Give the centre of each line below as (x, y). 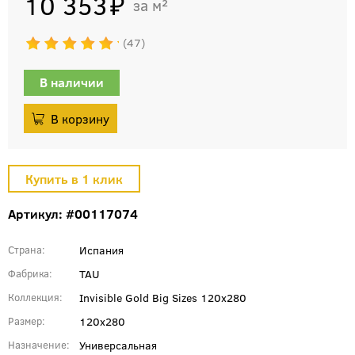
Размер (25, 321)
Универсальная (118, 344)
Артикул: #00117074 (73, 213)
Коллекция (34, 297)
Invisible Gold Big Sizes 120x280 (163, 297)
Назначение (37, 344)
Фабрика (29, 273)
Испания (101, 249)
